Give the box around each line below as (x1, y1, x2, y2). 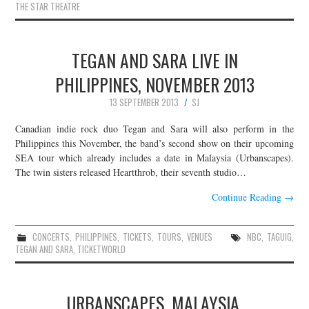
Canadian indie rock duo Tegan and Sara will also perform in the (15, 121, 294, 135)
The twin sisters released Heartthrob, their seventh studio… (15, 165, 247, 179)
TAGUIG (266, 230, 292, 243)
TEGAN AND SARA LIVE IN (71, 47, 238, 74)
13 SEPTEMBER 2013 (110, 96, 179, 110)
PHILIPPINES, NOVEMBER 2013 (54, 71, 255, 98)
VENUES (186, 230, 212, 243)
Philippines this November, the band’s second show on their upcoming (15, 136, 294, 150)
